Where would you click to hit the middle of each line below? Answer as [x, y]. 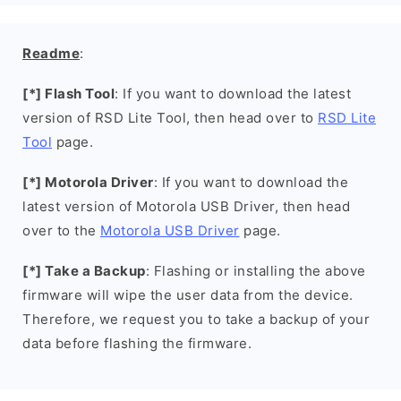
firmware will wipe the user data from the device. [188, 295]
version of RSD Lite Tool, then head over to [170, 118]
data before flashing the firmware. [137, 343]
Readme [51, 53]
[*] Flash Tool [68, 94]
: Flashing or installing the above [256, 271]
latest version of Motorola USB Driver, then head [186, 206]
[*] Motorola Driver [88, 182]
